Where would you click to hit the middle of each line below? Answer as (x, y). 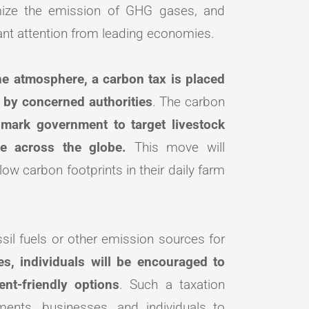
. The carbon (188, 102)
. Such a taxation (172, 284)
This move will (180, 148)
